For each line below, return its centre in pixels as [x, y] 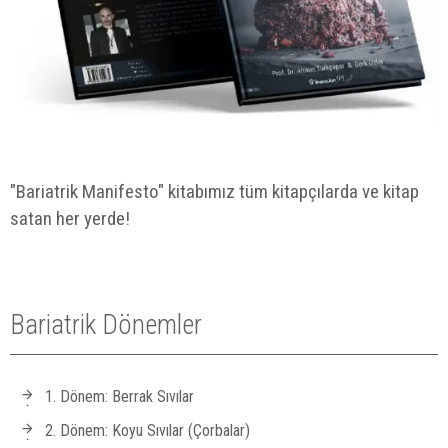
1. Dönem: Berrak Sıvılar [119, 397]
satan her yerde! [70, 219]
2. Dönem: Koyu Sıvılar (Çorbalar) [147, 431]
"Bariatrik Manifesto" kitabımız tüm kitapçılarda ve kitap [214, 192]
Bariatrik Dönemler [106, 325]
